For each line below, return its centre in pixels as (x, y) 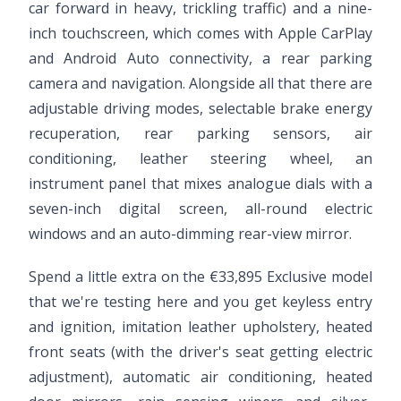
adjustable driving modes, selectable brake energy (200, 108)
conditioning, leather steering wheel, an (200, 158)
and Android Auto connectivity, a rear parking (200, 58)
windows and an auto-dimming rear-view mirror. (190, 234)
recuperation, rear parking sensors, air (200, 133)
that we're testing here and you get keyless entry (200, 302)
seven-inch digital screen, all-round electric (200, 209)
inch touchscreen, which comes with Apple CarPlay (200, 33)
